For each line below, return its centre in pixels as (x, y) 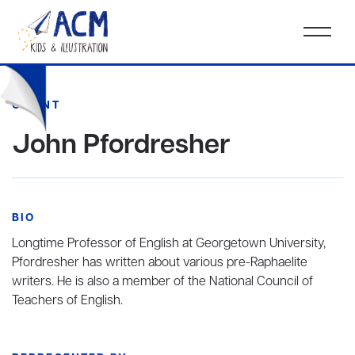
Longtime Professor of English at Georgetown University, (169, 244)
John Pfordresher (121, 145)
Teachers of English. (67, 301)
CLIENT (36, 105)
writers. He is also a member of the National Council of (162, 282)
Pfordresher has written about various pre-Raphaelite (160, 263)
